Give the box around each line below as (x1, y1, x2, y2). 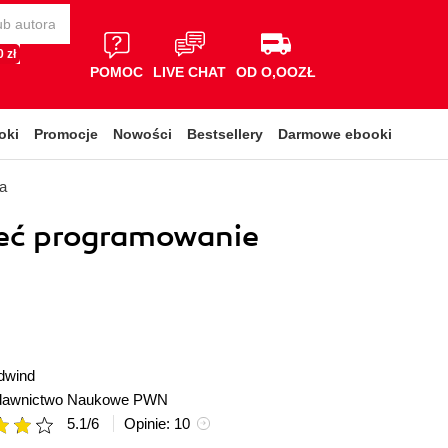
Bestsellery (187, 126, 263, 142)
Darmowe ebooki (278, 126, 392, 142)
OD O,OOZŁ (236, 63, 316, 80)
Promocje (34, 126, 98, 142)
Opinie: (124, 415, 174, 432)
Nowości (113, 126, 172, 142)
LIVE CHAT (153, 63, 226, 80)
